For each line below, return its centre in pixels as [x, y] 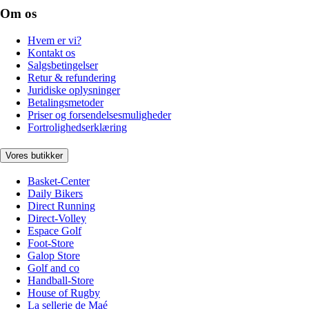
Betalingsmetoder [66, 103]
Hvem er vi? [54, 41]
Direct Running [61, 206]
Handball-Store [61, 281]
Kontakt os [51, 53]
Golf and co [53, 268]
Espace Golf [54, 231]
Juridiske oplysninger [74, 90]
